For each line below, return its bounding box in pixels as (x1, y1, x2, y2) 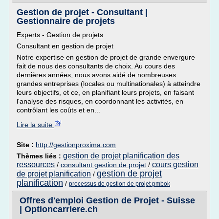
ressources (17, 160, 55, 169)
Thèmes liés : (17, 152, 63, 160)
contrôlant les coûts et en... (17, 106, 100, 114)
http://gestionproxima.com (36, 141, 116, 149)
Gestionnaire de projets (17, 16, 115, 26)
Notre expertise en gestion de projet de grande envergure (17, 53, 195, 61)
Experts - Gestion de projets (17, 31, 103, 39)
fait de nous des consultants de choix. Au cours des (17, 62, 175, 70)
